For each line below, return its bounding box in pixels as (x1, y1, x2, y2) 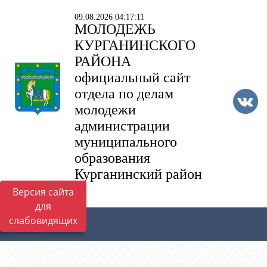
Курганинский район (74, 166, 203, 182)
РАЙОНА (74, 54, 132, 69)
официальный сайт (74, 70, 191, 85)
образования (74, 150, 151, 166)
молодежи (74, 102, 136, 117)
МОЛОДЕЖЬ (74, 21, 156, 37)
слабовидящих (9, 214, 77, 227)
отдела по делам (74, 86, 174, 101)
